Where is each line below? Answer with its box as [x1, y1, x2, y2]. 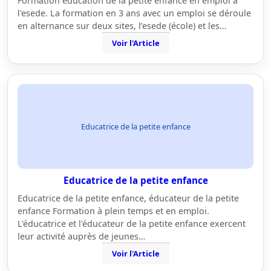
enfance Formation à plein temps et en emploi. [18, 205, 209, 217]
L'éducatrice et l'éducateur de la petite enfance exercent [18, 218, 246, 229]
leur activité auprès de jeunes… [18, 230, 145, 242]
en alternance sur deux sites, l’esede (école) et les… [18, 20, 226, 31]
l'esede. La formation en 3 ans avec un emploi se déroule [18, 7, 251, 19]
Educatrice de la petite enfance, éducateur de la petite [18, 192, 239, 204]
